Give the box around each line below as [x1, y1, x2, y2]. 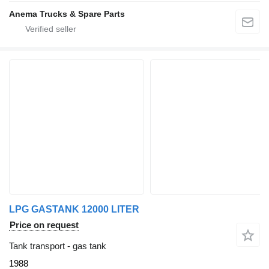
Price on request [10, 219, 79, 230]
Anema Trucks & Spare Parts [9, 8, 125, 19]
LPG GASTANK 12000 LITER [9, 204, 139, 214]
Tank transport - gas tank [9, 240, 106, 251]
